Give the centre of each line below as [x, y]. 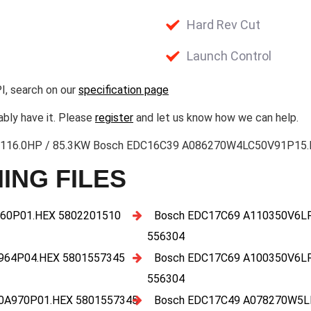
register [114, 118]
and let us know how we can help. [216, 118]
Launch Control [229, 56]
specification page [124, 90]
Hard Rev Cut [224, 25]
